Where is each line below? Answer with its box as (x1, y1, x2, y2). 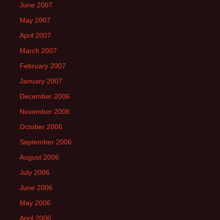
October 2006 (20, 123, 62, 131)
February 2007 (20, 62, 66, 70)
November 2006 (20, 108, 70, 115)
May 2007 (20, 16, 51, 24)
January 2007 (20, 77, 62, 85)
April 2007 (20, 31, 51, 39)
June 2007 (20, 1, 53, 9)
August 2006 (20, 153, 59, 161)
